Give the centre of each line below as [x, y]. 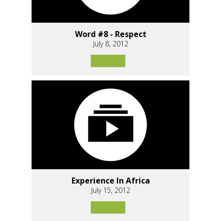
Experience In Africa [110, 180]
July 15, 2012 [110, 190]
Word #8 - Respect [110, 34]
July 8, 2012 [110, 43]
